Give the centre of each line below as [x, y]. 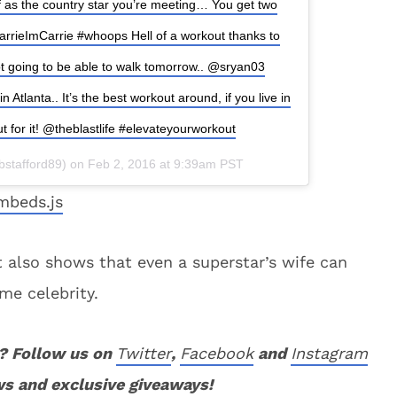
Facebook [217, 353]
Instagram [329, 353]
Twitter [144, 353]
